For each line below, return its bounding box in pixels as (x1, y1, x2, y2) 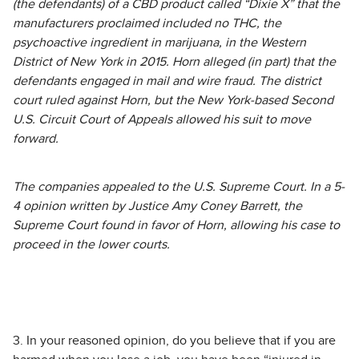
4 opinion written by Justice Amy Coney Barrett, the (13, 200, 302, 212)
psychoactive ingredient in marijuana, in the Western (13, 36, 306, 49)
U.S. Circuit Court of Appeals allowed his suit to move (13, 113, 311, 126)
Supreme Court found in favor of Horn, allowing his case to (13, 219, 340, 232)
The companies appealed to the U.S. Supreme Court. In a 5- (13, 180, 345, 193)
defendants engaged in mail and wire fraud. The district (13, 75, 321, 87)
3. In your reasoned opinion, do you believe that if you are (13, 334, 336, 347)
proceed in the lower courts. (13, 238, 170, 251)
